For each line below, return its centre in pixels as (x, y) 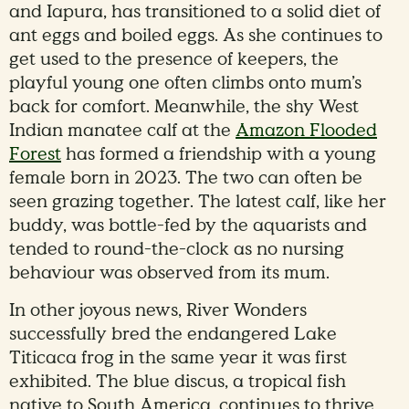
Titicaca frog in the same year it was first (178, 357)
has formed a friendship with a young (219, 154)
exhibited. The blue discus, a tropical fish (178, 381)
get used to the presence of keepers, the (174, 59)
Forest (35, 154)
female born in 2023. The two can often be (186, 178)
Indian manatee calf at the (122, 130)
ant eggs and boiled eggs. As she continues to (196, 35)
